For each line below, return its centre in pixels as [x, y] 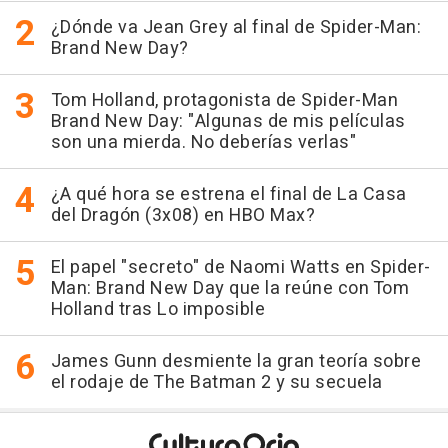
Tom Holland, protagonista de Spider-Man [224, 100]
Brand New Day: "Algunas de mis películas [228, 121]
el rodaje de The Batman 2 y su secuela [216, 382]
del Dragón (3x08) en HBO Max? [182, 215]
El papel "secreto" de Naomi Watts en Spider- [240, 267]
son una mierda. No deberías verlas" [203, 142]
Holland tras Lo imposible [157, 309]
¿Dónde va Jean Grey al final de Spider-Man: [235, 27]
